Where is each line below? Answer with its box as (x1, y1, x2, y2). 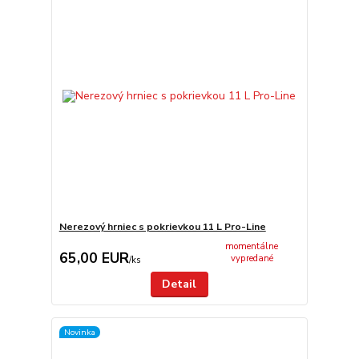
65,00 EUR (58, 248, 129, 268)
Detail (162, 276, 197, 292)
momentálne (225, 240, 279, 253)
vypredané (230, 252, 273, 265)
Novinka (63, 325, 95, 338)
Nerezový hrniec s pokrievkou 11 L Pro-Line (58, 220, 266, 233)
